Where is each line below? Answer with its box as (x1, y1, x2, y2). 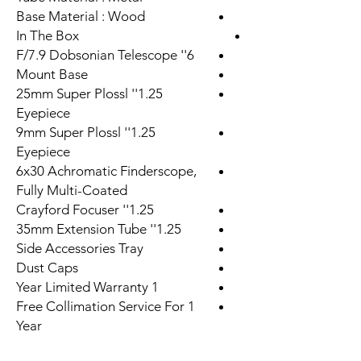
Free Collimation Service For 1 (16, 297, 195, 314)
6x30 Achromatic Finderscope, (16, 162, 197, 179)
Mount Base (16, 65, 88, 82)
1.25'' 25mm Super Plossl (16, 85, 128, 102)
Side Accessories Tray (16, 239, 143, 256)
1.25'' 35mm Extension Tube (156, 220, 181, 237)
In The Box (16, 27, 79, 44)
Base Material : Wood (16, 7, 145, 24)
